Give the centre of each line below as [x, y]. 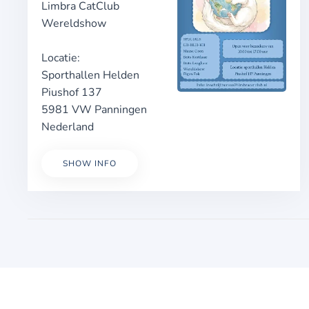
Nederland [68, 127]
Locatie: [61, 58]
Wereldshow [74, 23]
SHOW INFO [90, 163]
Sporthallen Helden [90, 75]
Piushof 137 [72, 92]
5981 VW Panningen [94, 110]
